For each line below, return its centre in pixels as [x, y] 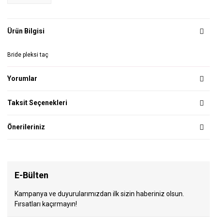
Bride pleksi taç [28, 55]
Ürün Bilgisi [26, 31]
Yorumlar [22, 79]
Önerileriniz [26, 127]
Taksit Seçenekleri [37, 103]
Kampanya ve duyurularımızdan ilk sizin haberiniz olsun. [99, 194]
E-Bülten [31, 175]
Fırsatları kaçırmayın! [46, 204]
